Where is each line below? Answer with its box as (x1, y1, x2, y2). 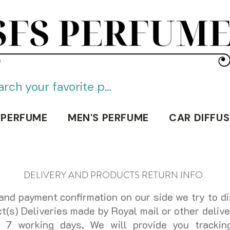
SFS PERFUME (54, 53, 160, 73)
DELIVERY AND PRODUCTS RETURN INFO (24, 168, 203, 182)
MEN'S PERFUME (67, 111, 149, 125)
